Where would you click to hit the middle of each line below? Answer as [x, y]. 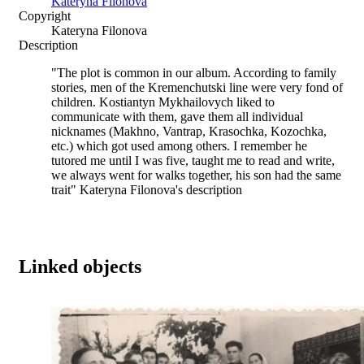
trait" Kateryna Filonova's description [147, 189]
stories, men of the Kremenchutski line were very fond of [197, 87]
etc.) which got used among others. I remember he [179, 145]
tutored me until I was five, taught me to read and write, [193, 160]
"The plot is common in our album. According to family [194, 72]
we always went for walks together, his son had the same [196, 175]
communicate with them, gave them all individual [177, 116]
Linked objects [80, 266]
